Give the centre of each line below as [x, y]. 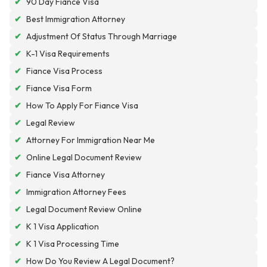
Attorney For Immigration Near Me [91, 140]
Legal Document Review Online [84, 209]
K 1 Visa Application [63, 227]
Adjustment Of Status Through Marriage [102, 37]
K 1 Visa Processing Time [73, 244]
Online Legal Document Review [84, 158]
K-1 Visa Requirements [68, 54]
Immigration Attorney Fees [76, 192]
